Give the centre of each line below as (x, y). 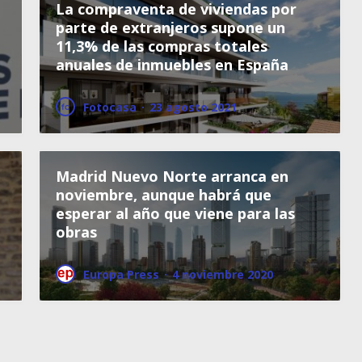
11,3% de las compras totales (162, 46)
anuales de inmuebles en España (172, 64)
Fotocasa (110, 107)
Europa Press (121, 274)
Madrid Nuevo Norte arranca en (172, 176)
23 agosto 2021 (193, 107)
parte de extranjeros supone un (170, 27)
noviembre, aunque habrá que (164, 194)
